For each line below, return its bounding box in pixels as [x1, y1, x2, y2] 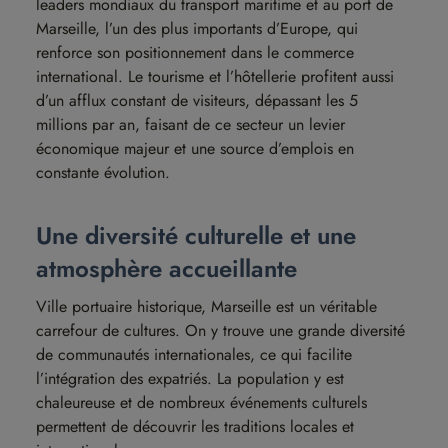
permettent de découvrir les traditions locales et [36, 415, 354, 438]
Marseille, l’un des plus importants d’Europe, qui [36, 17, 358, 40]
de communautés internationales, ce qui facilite [36, 343, 352, 366]
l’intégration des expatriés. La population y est [36, 367, 344, 390]
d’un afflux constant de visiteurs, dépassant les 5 [36, 89, 358, 112]
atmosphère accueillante [36, 251, 297, 286]
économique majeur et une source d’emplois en [36, 137, 354, 160]
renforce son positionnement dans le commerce [36, 41, 354, 64]
